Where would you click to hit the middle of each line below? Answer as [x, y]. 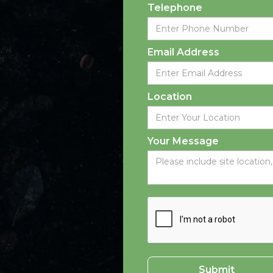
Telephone [175, 8]
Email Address [183, 52]
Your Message [183, 141]
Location [170, 97]
